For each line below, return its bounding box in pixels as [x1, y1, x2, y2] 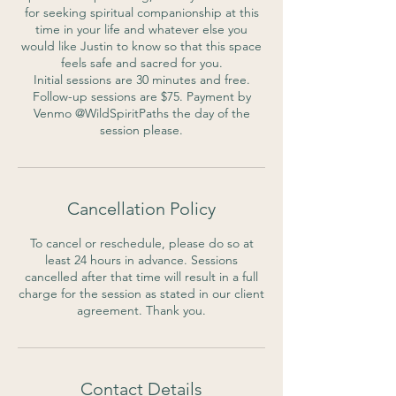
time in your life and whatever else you [35, 21, 247, 37]
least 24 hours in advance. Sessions [45, 252, 238, 268]
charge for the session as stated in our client [19, 286, 264, 301]
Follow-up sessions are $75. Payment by [32, 88, 251, 104]
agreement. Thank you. [77, 302, 206, 318]
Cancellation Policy [67, 198, 216, 219]
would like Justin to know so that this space [21, 38, 262, 54]
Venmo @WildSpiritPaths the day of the [33, 105, 250, 121]
